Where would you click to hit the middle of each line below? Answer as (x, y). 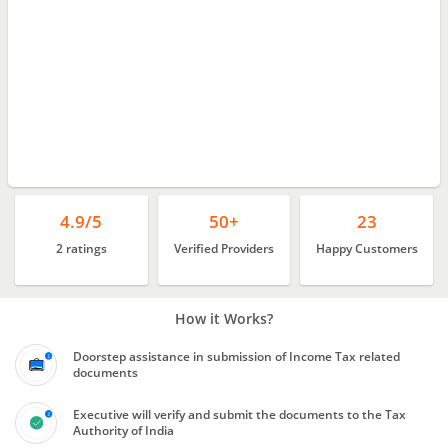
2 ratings (81, 248)
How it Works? (224, 318)
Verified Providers (224, 248)
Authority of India (123, 430)
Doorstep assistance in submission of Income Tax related (236, 356)
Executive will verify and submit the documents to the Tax (239, 414)
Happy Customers (366, 248)
